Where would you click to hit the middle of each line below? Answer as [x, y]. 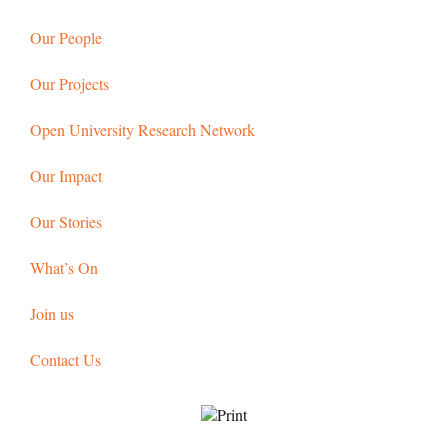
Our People [66, 37]
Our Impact [66, 175]
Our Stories [66, 221]
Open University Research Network [142, 129]
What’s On [64, 267]
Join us [52, 313]
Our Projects [69, 83]
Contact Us [65, 359]
